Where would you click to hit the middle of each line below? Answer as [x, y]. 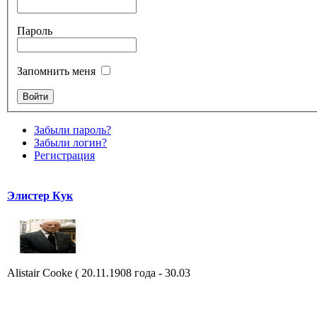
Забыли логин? [70, 142]
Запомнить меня [56, 71]
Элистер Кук [40, 195]
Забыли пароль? [73, 129]
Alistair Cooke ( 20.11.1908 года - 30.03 [99, 272]
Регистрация [64, 155]
